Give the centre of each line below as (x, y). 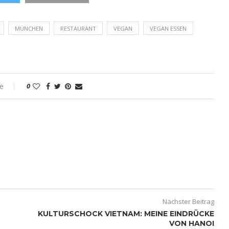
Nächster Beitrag (188, 201)
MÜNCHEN (29, 28)
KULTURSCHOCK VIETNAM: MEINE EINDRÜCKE (126, 213)
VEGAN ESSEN (168, 28)
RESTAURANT (78, 28)
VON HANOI (191, 223)
